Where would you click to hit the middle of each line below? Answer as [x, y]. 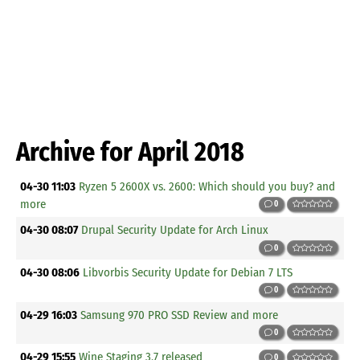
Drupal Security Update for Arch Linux [175, 230]
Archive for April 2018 [130, 151]
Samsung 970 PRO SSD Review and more [180, 315]
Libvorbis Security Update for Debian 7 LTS [188, 272]
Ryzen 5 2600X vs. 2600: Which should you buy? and [207, 187]
